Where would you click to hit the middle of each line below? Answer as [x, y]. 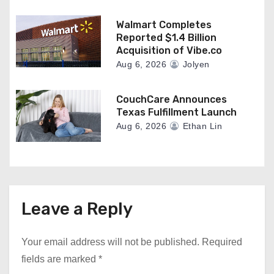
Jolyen [195, 65]
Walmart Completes [164, 25]
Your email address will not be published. [110, 242]
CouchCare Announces [171, 100]
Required [222, 242]
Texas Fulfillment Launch [176, 113]
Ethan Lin [201, 126]
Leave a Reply [77, 209]
